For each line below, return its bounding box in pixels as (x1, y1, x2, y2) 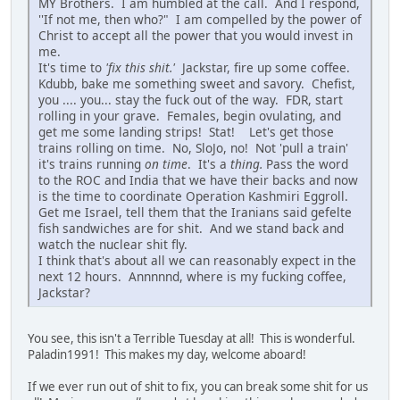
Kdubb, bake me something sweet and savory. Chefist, (38, 74, 355, 92)
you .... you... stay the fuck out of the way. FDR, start (38, 90, 343, 108)
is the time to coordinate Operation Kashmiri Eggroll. (38, 187, 352, 204)
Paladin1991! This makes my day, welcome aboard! (28, 346, 306, 362)
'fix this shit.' (105, 58, 175, 76)
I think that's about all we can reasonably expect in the (38, 251, 356, 269)
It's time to (38, 58, 105, 76)
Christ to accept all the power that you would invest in (38, 26, 353, 44)
